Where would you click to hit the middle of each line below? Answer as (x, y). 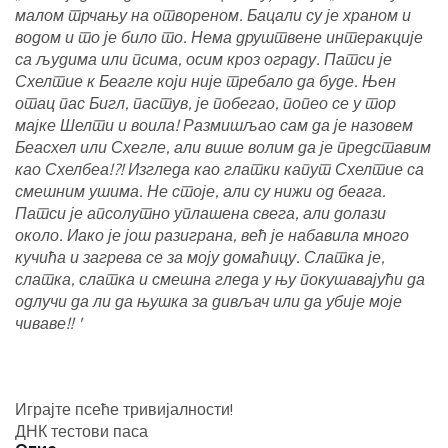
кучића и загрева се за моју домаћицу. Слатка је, (200, 257)
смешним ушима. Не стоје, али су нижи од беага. (200, 191)
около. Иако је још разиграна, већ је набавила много (212, 235)
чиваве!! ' (48, 323)
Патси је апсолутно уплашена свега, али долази (200, 213)
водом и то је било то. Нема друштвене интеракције (219, 37)
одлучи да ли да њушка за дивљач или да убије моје (208, 301)
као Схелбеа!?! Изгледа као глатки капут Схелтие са (219, 169)
